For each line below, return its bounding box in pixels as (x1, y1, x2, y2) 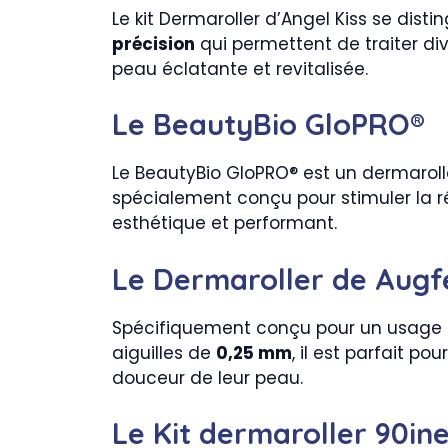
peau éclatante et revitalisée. (112, 56, 368, 81)
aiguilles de (112, 340, 216, 365)
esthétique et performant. (112, 211, 337, 235)
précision (112, 31, 195, 56)
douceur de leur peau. (112, 365, 303, 390)
